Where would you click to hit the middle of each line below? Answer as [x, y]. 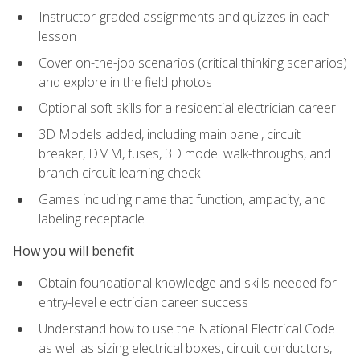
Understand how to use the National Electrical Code [187, 328]
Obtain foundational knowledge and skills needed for [188, 283]
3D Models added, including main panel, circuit [170, 135]
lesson [57, 37]
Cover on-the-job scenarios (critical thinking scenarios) [193, 62]
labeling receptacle [92, 218]
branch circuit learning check [119, 173]
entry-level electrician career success [143, 303]
